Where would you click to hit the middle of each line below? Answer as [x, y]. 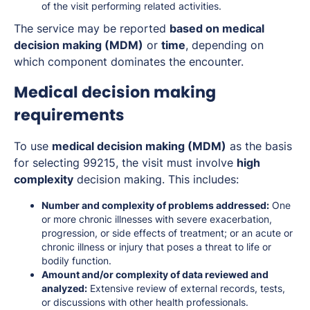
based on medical [217, 29]
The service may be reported [92, 29]
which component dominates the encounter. [129, 62]
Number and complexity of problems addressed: [155, 206]
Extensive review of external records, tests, [186, 289]
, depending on [225, 45]
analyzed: [64, 289]
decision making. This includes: [156, 180]
